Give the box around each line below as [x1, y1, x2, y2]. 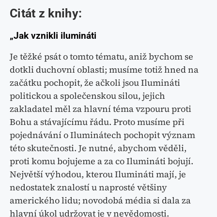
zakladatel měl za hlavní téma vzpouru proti [10, 103, 191, 115]
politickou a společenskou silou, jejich [10, 90, 165, 102]
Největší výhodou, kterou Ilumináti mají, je [10, 168, 186, 181]
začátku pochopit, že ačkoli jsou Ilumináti [10, 77, 180, 89]
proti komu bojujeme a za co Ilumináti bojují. [10, 155, 193, 168]
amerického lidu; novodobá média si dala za [10, 194, 191, 207]
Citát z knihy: [10, 6, 82, 21]
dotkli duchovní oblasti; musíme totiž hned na [10, 63, 199, 76]
